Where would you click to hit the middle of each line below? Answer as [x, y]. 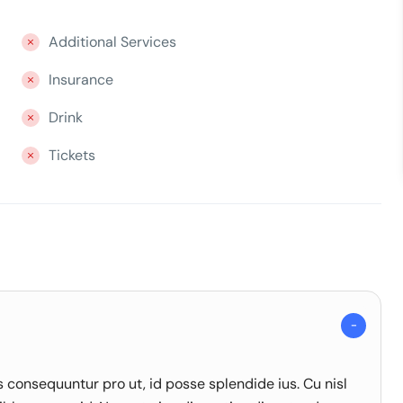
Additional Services [112, 42]
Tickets [72, 155]
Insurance [81, 80]
